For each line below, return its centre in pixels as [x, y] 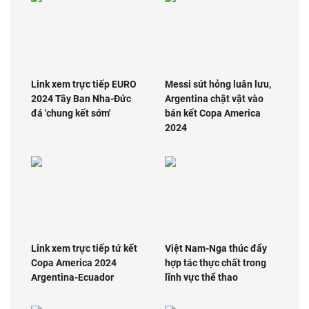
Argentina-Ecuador [72, 277]
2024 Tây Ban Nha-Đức [81, 98]
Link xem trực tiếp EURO [84, 84]
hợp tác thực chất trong [216, 262]
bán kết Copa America [213, 113]
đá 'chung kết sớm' [71, 113]
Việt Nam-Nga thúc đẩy [216, 248]
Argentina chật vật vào [214, 98]
